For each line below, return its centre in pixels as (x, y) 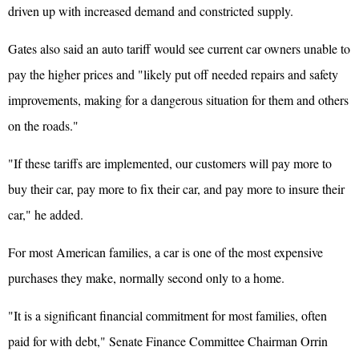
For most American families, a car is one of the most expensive (165, 252)
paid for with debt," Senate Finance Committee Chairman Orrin (168, 341)
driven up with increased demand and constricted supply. (151, 10)
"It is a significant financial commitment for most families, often (167, 315)
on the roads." (43, 125)
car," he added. (46, 214)
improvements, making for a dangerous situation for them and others (178, 99)
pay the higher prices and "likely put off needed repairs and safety (173, 74)
